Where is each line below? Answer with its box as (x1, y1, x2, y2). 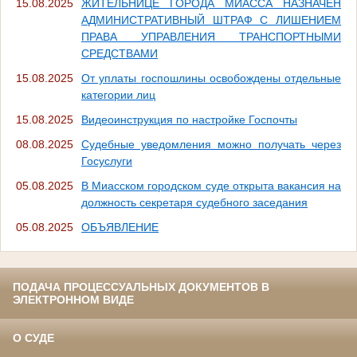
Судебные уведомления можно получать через (81, 137, 341, 151)
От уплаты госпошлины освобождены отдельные (81, 71, 341, 84)
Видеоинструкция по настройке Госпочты (81, 112, 297, 126)
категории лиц (81, 88, 155, 101)
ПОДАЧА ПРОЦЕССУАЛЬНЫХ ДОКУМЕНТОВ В (13, 280, 269, 293)
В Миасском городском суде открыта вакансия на (81, 178, 341, 192)
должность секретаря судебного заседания (81, 195, 308, 209)
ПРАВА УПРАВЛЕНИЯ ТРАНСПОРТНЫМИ (81, 29, 341, 43)
